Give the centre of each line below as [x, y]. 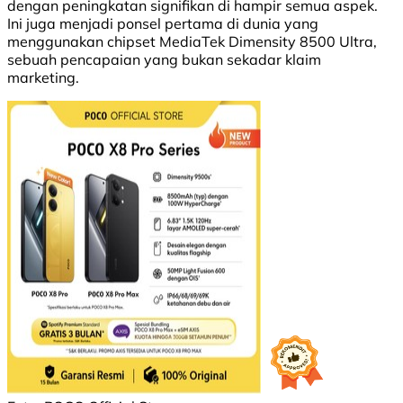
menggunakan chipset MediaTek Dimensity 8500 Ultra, [192, 42]
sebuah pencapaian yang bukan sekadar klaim [164, 60]
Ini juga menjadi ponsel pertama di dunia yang [163, 24]
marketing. [43, 78]
